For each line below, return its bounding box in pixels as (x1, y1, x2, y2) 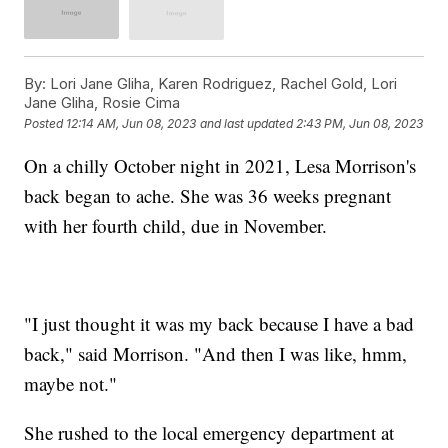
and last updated (200, 116, 294, 132)
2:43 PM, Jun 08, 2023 (296, 116, 424, 132)
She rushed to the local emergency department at (24, 419, 395, 445)
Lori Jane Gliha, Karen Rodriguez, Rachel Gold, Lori (46, 73, 398, 93)
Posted (24, 116, 67, 132)
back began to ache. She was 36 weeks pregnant (24, 182, 392, 208)
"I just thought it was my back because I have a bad (24, 310, 415, 336)
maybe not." (24, 370, 118, 396)
